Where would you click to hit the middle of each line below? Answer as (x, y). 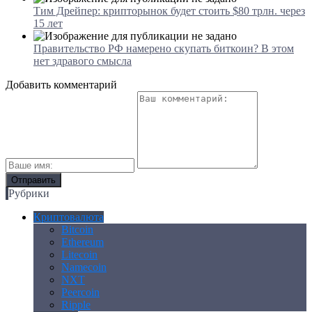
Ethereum (83, 242)
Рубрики (29, 193)
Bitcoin (77, 229)
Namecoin (84, 267)
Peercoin (80, 292)
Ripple (76, 304)
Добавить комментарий (61, 84)
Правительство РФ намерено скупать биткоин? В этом (164, 48)
